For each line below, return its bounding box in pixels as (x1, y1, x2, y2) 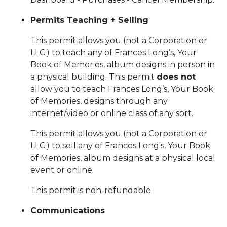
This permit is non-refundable (30, 185, 151, 195)
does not (157, 72, 196, 82)
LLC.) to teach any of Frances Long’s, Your (30, 48, 197, 57)
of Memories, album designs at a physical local (30, 153, 215, 163)
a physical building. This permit (30, 72, 157, 82)
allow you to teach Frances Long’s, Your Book (30, 84, 213, 94)
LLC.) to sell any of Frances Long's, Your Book (30, 141, 210, 150)
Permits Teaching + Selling (30, 15, 148, 25)
